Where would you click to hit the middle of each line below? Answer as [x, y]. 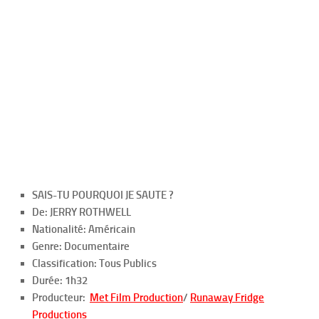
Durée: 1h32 [60, 281]
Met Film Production [136, 298]
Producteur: [61, 298]
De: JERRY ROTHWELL [82, 212]
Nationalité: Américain [84, 229]
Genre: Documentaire [81, 246]
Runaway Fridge [227, 298]
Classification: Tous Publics [94, 263]
